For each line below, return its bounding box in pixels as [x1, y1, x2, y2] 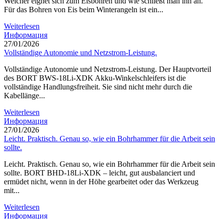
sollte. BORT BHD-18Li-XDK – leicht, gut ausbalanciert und [4, 169, 195, 177]
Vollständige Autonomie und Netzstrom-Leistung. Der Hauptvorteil [4, 65, 211, 73]
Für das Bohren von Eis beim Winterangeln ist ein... [4, 5, 163, 14]
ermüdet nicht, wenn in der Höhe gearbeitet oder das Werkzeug [4, 177, 198, 186]
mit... [4, 186, 20, 195]
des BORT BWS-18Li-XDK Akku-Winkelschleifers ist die [4, 74, 186, 82]
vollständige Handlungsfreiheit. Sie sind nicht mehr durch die [4, 83, 192, 91]
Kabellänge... [4, 91, 45, 100]
